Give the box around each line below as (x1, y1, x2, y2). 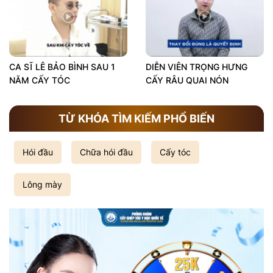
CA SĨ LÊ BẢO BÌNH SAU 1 (9, 62, 115, 73)
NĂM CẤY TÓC (9, 75, 70, 86)
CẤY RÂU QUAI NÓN (146, 75, 229, 86)
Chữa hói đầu (80, 147, 133, 158)
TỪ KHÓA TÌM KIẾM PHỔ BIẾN (58, 112, 214, 125)
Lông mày (23, 179, 62, 190)
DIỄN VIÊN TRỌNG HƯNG (146, 62, 247, 73)
